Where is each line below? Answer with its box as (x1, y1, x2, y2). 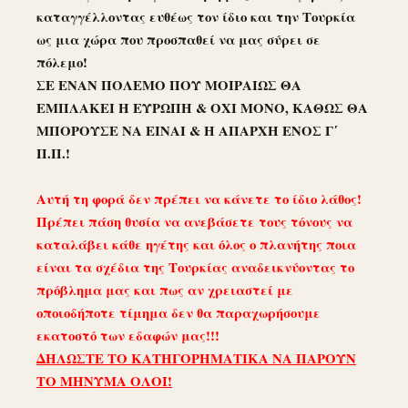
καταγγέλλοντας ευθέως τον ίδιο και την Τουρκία (36, 6, 355, 27)
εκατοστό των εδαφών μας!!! (36, 325, 224, 346)
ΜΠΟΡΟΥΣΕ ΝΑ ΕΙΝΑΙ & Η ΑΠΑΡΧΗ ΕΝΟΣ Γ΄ (36, 120, 338, 141)
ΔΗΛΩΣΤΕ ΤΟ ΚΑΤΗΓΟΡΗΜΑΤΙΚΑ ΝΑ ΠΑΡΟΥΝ (36, 348, 356, 369)
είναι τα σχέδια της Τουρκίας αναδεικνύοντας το (36, 257, 354, 278)
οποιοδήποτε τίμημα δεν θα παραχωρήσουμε (36, 302, 321, 323)
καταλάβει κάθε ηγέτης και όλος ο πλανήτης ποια (36, 234, 356, 255)
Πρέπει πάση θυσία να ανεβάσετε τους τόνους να (36, 211, 352, 232)
